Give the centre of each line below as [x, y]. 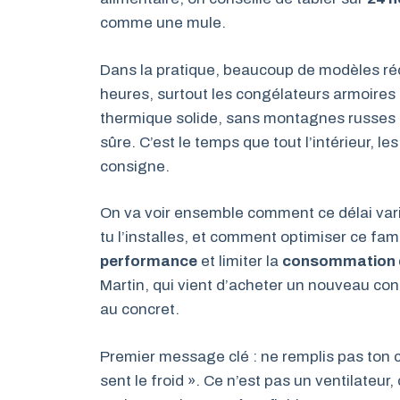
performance [149, 261]
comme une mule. [163, 23]
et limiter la [240, 261]
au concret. [140, 309]
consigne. [135, 166]
